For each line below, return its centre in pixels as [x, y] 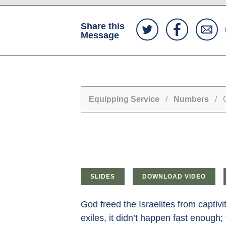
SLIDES [102, 176]
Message [100, 35]
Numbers [191, 99]
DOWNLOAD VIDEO [174, 176]
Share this [102, 26]
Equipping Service [124, 99]
